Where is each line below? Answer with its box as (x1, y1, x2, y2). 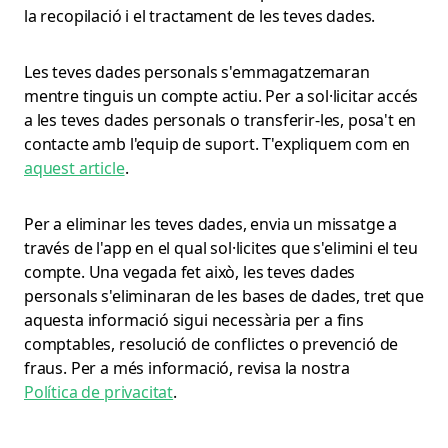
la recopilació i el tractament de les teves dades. (24, 5, 376, 27)
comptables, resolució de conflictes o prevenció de (24, 333, 399, 355)
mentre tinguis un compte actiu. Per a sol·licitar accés (24, 85, 419, 107)
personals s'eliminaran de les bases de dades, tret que (24, 285, 424, 307)
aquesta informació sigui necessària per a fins (24, 309, 364, 331)
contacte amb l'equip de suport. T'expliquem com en (24, 133, 411, 155)
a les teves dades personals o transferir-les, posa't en (24, 109, 417, 131)
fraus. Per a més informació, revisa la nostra (24, 357, 351, 379)
